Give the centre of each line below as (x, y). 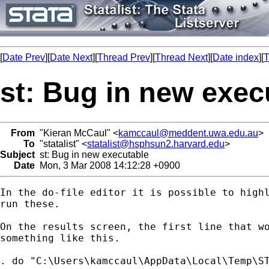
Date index (236, 57)
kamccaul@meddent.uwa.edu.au (188, 133)
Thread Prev (124, 57)
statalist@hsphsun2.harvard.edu (156, 144)
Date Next (71, 57)
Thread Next (181, 57)
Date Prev (24, 57)
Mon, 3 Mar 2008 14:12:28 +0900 (107, 165)
